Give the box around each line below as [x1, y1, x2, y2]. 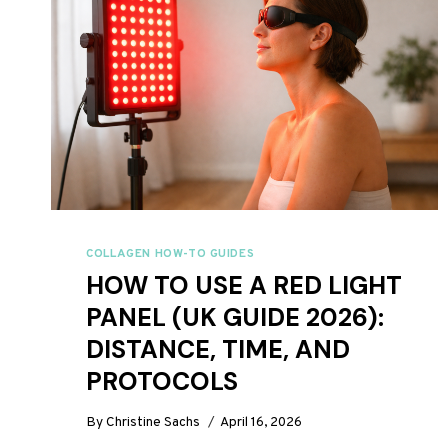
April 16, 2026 [220, 413, 303, 431]
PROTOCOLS [86, 365, 239, 399]
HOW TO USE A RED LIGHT [86, 269, 403, 303]
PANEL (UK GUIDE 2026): [86, 301, 385, 335]
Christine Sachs [106, 413, 201, 431]
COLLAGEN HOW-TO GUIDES [86, 246, 255, 263]
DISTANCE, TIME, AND [86, 333, 351, 367]
